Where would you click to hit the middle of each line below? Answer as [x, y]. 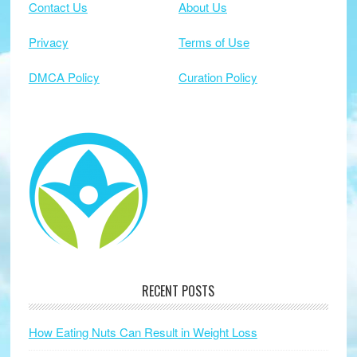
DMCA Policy [64, 77]
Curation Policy [218, 77]
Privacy [48, 42]
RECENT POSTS [178, 291]
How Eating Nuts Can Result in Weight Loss [143, 332]
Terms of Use [214, 42]
